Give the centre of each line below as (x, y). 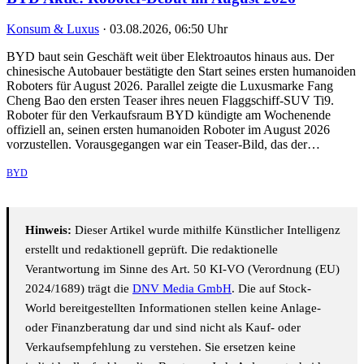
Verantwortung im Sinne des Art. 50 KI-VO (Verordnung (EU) (182, 269)
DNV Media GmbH (182, 289)
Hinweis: (48, 230)
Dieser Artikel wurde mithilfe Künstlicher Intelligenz (206, 230)
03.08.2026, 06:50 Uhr (169, 29)
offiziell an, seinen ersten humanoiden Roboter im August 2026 (168, 130)
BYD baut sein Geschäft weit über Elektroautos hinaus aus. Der (170, 57)
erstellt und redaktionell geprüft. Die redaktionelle (152, 250)
